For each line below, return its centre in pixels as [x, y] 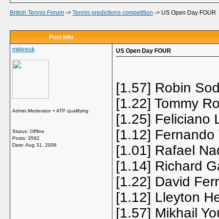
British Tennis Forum [37, 13]
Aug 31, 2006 [41, 145]
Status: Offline [28, 131]
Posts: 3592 [26, 138]
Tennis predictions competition [113, 13]
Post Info [61, 37]
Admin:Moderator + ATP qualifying [50, 111]
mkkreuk [23, 49]
